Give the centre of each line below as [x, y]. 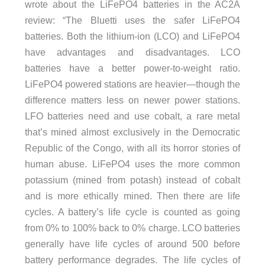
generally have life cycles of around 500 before [132, 244]
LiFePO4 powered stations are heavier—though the [132, 84]
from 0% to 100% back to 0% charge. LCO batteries [132, 228]
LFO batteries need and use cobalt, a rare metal [132, 116]
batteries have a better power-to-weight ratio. [132, 68]
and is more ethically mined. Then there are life [132, 196]
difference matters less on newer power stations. [132, 100]
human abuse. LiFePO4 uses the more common [132, 164]
